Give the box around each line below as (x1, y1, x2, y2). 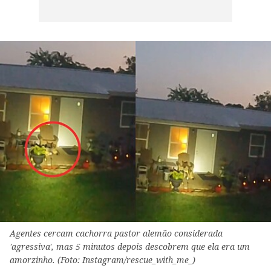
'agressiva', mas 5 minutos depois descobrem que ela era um (10, 241, 250, 253)
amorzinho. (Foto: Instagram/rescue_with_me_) (10, 254, 195, 266)
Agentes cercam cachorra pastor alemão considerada (10, 227, 223, 240)
